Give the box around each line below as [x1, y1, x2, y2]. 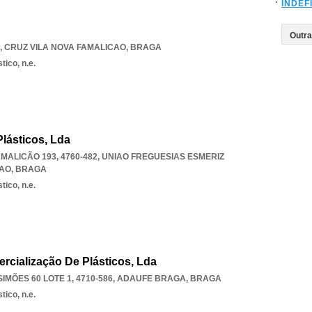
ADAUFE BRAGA [117, 274, 186, 283]
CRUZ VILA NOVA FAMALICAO [4, 42, 126, 52]
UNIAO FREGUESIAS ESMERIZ [102, 152, 224, 162]
